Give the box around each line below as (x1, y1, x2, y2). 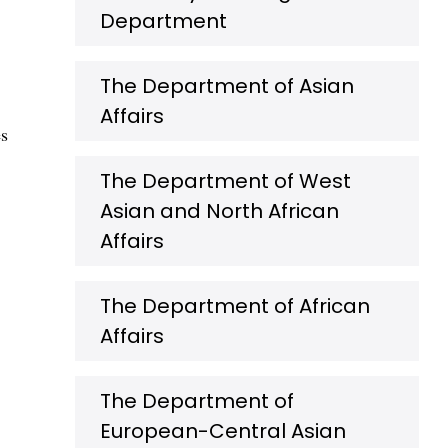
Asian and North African (100, 197, 339, 225)
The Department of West (100, 167, 351, 195)
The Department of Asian (100, 72, 354, 100)
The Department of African (100, 292, 370, 320)
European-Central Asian (100, 417, 346, 445)
